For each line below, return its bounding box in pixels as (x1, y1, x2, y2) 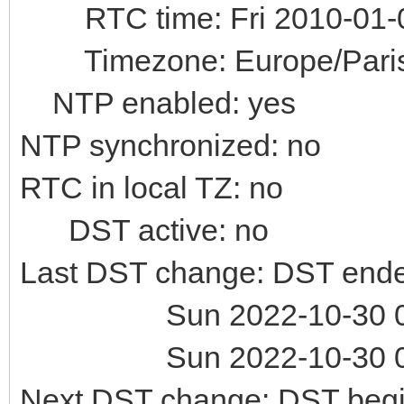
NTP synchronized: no (20, 127, 321, 162)
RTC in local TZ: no (20, 170, 283, 205)
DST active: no (20, 212, 269, 247)
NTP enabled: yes (20, 85, 296, 120)
